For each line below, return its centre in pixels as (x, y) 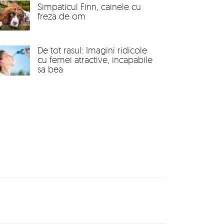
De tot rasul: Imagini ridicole (92, 50)
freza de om (61, 16)
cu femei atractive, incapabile (95, 59)
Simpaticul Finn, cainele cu (89, 6)
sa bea (50, 69)
